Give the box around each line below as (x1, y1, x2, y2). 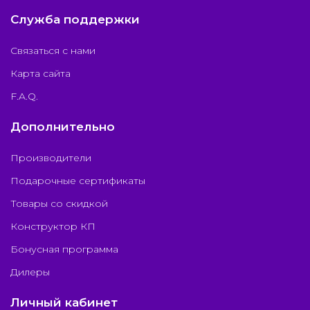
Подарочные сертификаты (10, 174, 145, 188)
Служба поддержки (10, 12, 140, 27)
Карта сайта (10, 67, 71, 80)
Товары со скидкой (10, 197, 108, 210)
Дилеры (10, 266, 50, 279)
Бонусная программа (10, 243, 118, 256)
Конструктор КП (10, 220, 95, 233)
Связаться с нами (10, 44, 95, 57)
